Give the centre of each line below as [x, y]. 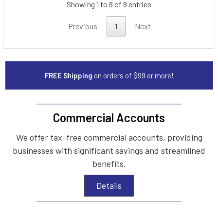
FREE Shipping [69, 75]
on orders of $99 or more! [134, 75]
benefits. [109, 163]
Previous [83, 26]
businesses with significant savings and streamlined [109, 150]
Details [109, 185]
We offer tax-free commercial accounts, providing [109, 137]
